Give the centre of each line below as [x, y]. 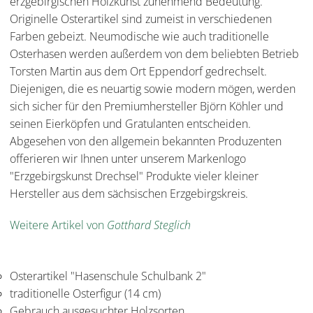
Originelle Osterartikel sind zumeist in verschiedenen [141, 19]
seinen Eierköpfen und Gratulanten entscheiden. [130, 124]
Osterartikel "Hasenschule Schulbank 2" [108, 276]
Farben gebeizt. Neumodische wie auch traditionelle [139, 37]
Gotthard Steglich [149, 225]
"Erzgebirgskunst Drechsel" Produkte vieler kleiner [134, 176]
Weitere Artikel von [58, 225]
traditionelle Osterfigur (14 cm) [85, 294]
